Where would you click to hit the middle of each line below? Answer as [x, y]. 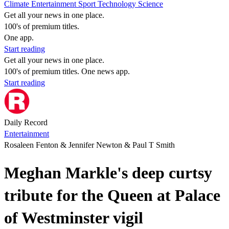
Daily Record [26, 122]
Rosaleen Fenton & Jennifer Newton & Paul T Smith [89, 145]
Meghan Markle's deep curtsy [108, 173]
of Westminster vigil [74, 218]
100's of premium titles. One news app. [67, 71]
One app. [19, 38]
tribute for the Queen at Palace [112, 196]
